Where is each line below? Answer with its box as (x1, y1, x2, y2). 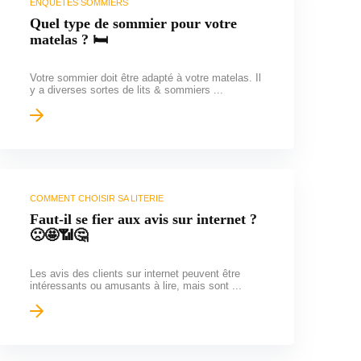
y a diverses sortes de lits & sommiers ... (29, 83, 223, 96)
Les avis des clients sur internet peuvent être (29, 267, 240, 280)
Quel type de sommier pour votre (29, 15, 237, 31)
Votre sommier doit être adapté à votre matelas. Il (29, 71, 261, 84)
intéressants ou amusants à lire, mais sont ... (29, 279, 242, 292)
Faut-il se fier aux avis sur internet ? (29, 210, 257, 227)
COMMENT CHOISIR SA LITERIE (29, 193, 164, 203)
